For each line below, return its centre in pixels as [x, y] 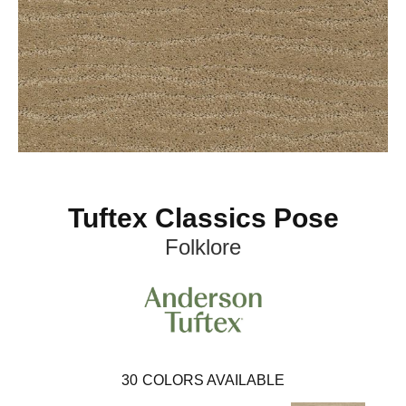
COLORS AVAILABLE [213, 380]
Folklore [203, 247]
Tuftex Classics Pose [203, 218]
